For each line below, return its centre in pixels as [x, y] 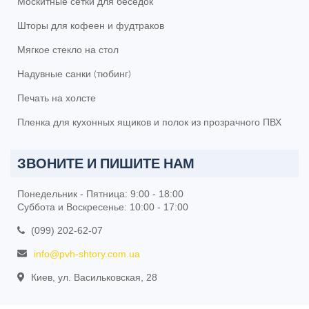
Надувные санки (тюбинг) [74, 74]
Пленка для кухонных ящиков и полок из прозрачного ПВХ [149, 122]
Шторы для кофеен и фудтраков [91, 26]
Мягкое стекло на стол [68, 50]
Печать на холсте [57, 98]
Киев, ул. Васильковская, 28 [94, 278]
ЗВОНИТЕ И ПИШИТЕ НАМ [106, 163]
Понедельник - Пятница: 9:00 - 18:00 [100, 194]
